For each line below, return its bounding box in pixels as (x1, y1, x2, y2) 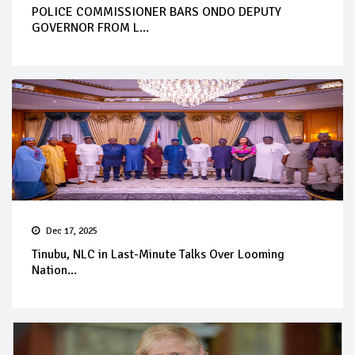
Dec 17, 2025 (46, 224, 97, 237)
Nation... (32, 261, 77, 278)
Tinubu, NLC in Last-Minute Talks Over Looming (32, 246, 284, 262)
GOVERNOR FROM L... (32, 19, 149, 36)
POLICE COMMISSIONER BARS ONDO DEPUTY (32, 3, 281, 20)
